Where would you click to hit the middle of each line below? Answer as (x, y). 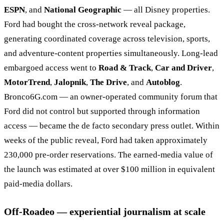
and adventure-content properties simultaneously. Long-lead (111, 53)
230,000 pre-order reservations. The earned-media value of (108, 154)
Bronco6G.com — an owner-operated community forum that (111, 96)
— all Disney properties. (166, 9)
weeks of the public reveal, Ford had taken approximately (106, 140)
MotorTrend (27, 82)
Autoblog (163, 82)
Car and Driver (183, 67)
